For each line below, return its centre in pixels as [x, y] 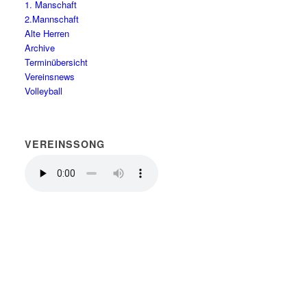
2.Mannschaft [52, 19]
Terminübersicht [57, 62]
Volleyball [44, 91]
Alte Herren [47, 33]
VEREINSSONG [65, 144]
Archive [40, 48]
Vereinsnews [50, 76]
